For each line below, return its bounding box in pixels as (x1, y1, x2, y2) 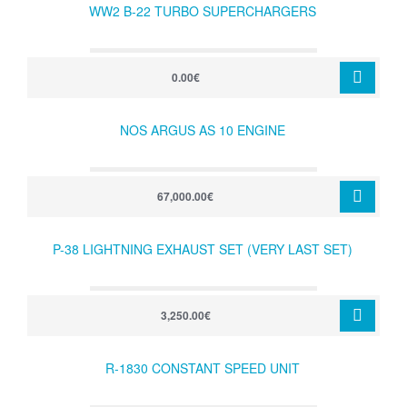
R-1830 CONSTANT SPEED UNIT (105, 359, 300, 377)
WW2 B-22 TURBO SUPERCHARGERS (89, 2, 316, 20)
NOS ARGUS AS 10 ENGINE (120, 121, 285, 139)
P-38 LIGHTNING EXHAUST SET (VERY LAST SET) (53, 240, 352, 258)
